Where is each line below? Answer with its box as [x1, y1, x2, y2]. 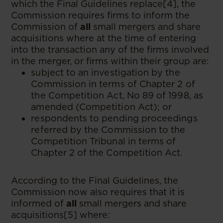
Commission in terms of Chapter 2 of [31, 78, 195, 89]
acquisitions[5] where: [11, 209, 111, 220]
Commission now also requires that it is [11, 186, 185, 197]
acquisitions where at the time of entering [11, 32, 197, 43]
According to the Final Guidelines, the [11, 175, 179, 186]
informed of [11, 198, 67, 209]
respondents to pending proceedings [31, 112, 198, 123]
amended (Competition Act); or [31, 101, 172, 112]
